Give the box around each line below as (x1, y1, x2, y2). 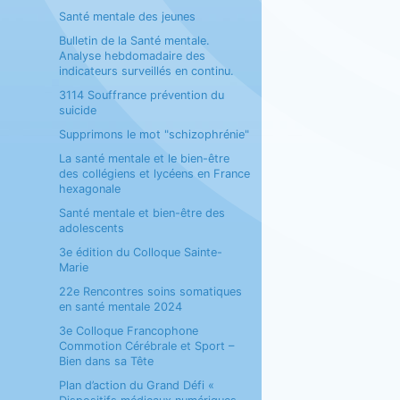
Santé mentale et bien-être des (58, 206, 225, 220)
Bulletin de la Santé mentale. (58, 34, 210, 47)
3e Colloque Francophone (58, 324, 198, 337)
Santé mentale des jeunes (58, 10, 196, 23)
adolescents (58, 221, 124, 235)
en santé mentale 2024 (58, 300, 182, 313)
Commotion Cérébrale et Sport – (58, 339, 234, 353)
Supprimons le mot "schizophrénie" (58, 128, 249, 141)
